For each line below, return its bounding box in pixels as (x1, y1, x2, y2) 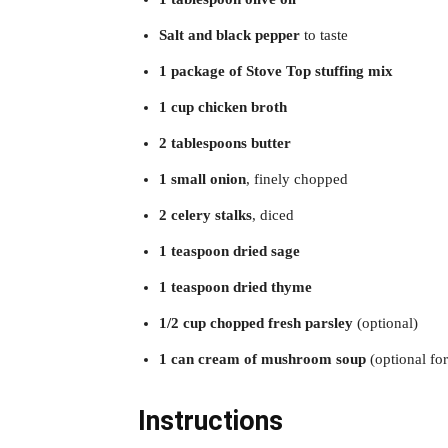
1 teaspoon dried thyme (159, 278, 312, 295)
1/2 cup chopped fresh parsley (159, 314, 353, 331)
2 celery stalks (159, 206, 252, 223)
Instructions (138, 404, 283, 437)
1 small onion (159, 170, 246, 187)
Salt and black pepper (159, 26, 300, 43)
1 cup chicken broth (159, 98, 287, 115)
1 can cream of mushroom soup (159, 350, 366, 367)
